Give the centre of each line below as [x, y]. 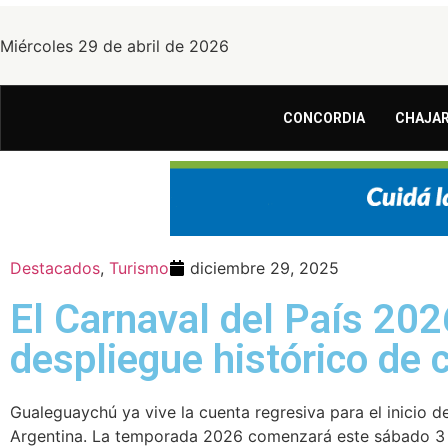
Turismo [139, 267]
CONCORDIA [324, 118]
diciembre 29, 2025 [264, 267]
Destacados [55, 267]
